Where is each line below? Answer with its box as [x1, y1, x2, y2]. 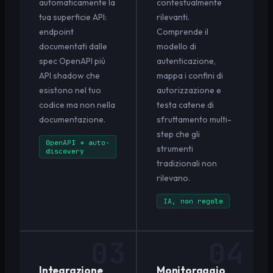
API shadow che [39, 69, 100, 81]
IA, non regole [163, 196, 223, 205]
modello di [157, 40, 196, 52]
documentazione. [39, 113, 105, 125]
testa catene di [157, 99, 214, 110]
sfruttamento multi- [157, 113, 232, 125]
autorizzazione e [157, 84, 221, 96]
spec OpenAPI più [39, 55, 105, 66]
